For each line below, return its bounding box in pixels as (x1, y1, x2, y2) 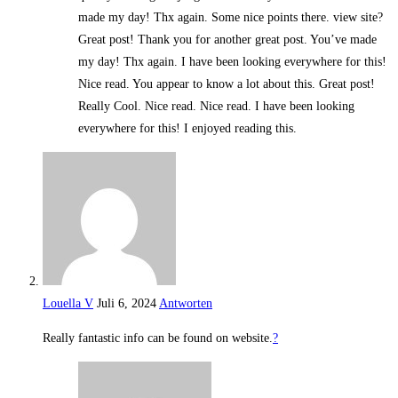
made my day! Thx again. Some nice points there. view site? (78, 11, 383, 25)
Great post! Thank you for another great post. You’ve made (78, 33, 377, 47)
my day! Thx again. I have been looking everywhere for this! (78, 55, 386, 69)
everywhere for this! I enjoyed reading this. (78, 122, 297, 136)
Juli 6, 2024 (97, 297, 156, 311)
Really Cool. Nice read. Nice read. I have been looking (78, 99, 354, 114)
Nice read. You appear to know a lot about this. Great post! (78, 77, 375, 92)
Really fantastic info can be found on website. (43, 331, 273, 346)
